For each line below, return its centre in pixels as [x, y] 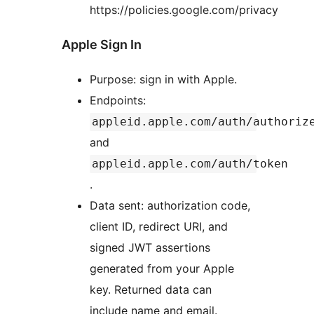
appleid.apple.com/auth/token [190, 163]
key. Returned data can [151, 289]
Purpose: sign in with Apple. [163, 79]
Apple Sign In [102, 44]
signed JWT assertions [150, 247]
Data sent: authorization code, [170, 205]
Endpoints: [120, 100]
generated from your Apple [162, 268]
